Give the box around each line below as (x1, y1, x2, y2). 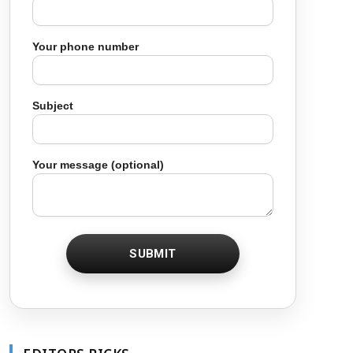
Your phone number (32, 40, 139, 53)
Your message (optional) (32, 158, 164, 171)
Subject (32, 99, 73, 112)
